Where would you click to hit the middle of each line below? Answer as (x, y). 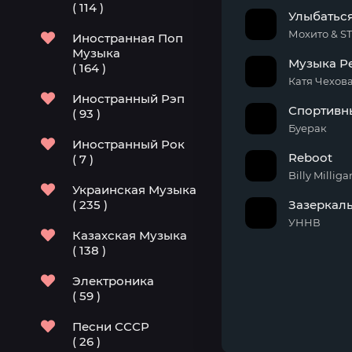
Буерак (308, 128)
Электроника (113, 281)
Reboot (310, 158)
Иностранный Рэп (128, 99)
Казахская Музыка (130, 235)
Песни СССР (111, 326)
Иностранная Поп (128, 38)
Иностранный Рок (128, 144)
